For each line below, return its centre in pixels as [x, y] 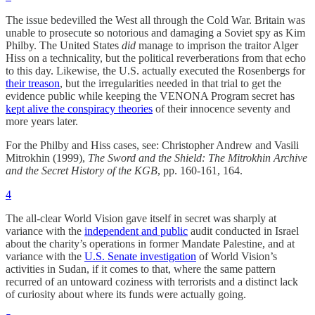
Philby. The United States [64, 45]
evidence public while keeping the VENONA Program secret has [150, 96]
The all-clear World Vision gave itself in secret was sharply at [141, 218]
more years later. [42, 121]
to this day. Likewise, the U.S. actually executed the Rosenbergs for [155, 70]
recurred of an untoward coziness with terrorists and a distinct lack [152, 281]
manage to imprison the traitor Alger [217, 45]
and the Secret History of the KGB [82, 170]
